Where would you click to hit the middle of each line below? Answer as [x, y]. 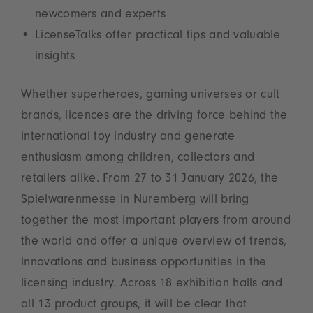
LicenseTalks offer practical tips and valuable [158, 37]
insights [55, 58]
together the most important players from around [156, 222]
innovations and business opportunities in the [144, 264]
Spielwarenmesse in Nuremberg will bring [135, 201]
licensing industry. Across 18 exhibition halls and [152, 285]
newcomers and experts [101, 16]
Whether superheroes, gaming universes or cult [151, 96]
